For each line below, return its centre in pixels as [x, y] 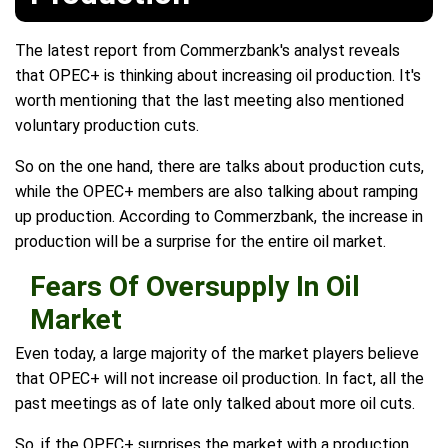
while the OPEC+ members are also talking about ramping [216, 192]
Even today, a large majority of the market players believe [217, 354]
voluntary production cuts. [107, 126]
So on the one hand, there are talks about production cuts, [219, 167]
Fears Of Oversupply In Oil [195, 287]
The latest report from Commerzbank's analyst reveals [207, 51]
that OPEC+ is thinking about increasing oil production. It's [218, 76]
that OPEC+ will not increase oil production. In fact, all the [219, 379]
